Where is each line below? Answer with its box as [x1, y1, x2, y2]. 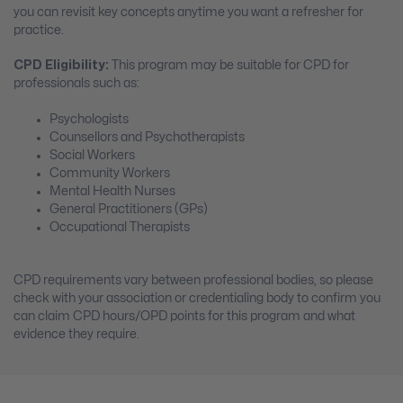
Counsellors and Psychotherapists [49, 130, 245, 143]
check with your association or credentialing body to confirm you [13, 292, 381, 305]
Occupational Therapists [49, 220, 190, 233]
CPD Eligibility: [13, 59, 109, 72]
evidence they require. [13, 328, 139, 341]
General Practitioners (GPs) [49, 202, 208, 215]
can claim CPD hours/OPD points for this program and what [13, 310, 355, 323]
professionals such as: [13, 77, 139, 90]
